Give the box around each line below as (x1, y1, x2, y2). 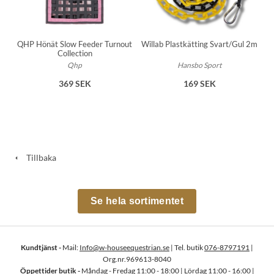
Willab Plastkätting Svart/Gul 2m (141, 39, 257, 49)
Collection (57, 48, 92, 58)
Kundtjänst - (21, 243, 61, 252)
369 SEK (58, 78, 91, 89)
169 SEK (183, 78, 216, 89)
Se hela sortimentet (91, 196, 183, 206)
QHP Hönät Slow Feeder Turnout (17, 39, 132, 49)
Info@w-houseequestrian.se (80, 243, 169, 252)
